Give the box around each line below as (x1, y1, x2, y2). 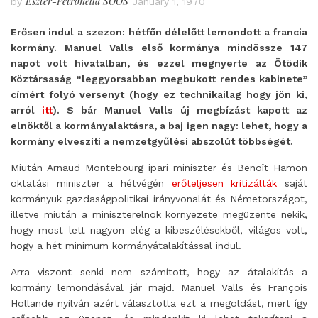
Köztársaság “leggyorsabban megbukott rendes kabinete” (11, 73, 307, 84)
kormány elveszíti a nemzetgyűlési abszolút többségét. (11, 136, 293, 147)
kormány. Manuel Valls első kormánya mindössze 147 (11, 42, 307, 53)
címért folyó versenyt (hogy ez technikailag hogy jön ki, (11, 89, 307, 100)
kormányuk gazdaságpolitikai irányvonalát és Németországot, (11, 193, 307, 204)
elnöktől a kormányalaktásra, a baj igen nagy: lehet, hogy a (11, 120, 307, 131)
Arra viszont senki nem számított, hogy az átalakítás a (11, 266, 307, 278)
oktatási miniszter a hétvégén (11, 177, 172, 189)
